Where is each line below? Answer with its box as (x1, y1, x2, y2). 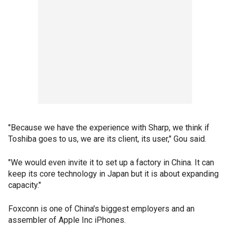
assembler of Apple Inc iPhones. (8, 215, 126, 225)
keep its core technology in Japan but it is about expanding (8, 169, 219, 179)
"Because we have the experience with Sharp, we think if (8, 123, 209, 133)
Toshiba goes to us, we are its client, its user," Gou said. (8, 134, 206, 144)
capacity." (8, 180, 41, 190)
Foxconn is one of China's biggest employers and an (8, 204, 195, 214)
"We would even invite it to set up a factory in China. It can (8, 158, 214, 168)
